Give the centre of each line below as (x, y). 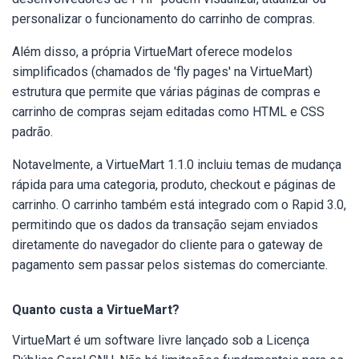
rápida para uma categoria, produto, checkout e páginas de (174, 185)
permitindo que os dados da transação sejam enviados (165, 225)
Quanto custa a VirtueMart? (96, 310)
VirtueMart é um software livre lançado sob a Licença (161, 340)
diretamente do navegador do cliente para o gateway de (167, 245)
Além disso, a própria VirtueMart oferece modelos (152, 52)
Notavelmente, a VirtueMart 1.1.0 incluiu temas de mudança (177, 165)
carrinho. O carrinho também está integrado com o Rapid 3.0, (179, 205)
